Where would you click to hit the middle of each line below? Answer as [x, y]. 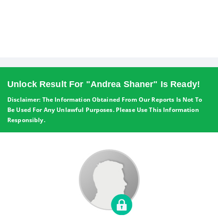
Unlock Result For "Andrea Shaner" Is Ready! [104, 84]
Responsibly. [26, 120]
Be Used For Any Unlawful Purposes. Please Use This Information [103, 110]
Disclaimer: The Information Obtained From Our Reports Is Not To [105, 100]
